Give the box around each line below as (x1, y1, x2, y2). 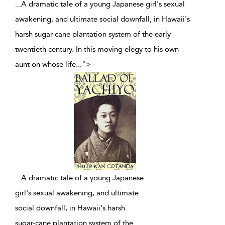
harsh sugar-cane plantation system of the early (15, 30, 171, 39)
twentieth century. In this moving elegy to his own (15, 45, 179, 54)
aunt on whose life (15, 60, 76, 69)
